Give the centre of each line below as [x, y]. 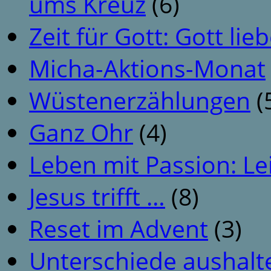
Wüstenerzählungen [140, 100]
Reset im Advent [119, 229]
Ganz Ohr [81, 132]
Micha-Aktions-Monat [147, 68]
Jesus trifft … [97, 197]
